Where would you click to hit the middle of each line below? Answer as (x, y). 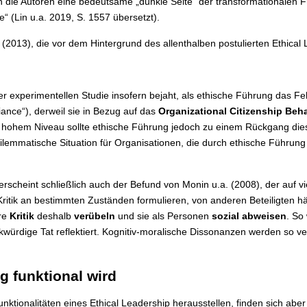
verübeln (94, 216)
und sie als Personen (163, 216)
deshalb (54, 216)
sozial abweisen (249, 216)
